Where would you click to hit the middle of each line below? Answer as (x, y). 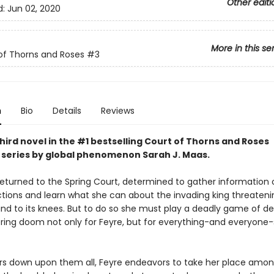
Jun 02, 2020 (34, 9)
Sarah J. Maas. (176, 155)
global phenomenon (94, 155)
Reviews (117, 111)
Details (67, 111)
